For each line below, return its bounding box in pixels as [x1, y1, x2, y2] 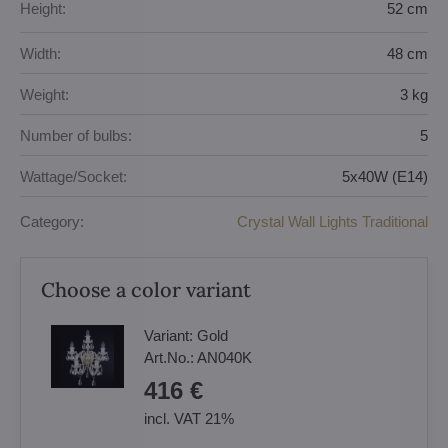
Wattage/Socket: [20, 167, 127, 185]
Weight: [20, 85, 69, 103]
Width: [20, 44, 61, 62]
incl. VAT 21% [144, 410, 234, 427]
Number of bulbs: [20, 126, 132, 144]
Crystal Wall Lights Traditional [237, 212, 428, 230]
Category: [20, 212, 84, 230]
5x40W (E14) [342, 167, 428, 185]
